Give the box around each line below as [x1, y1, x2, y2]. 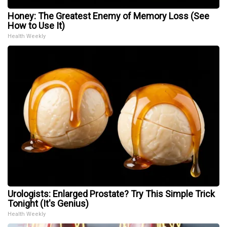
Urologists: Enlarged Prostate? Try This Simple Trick [8, 188, 215, 200]
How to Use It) [8, 20, 65, 31]
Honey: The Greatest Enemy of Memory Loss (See [8, 11, 209, 22]
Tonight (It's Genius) [8, 198, 89, 209]
